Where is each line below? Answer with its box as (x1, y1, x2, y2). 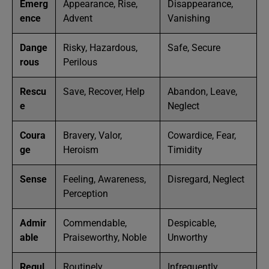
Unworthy (168, 232, 208, 243)
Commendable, (63, 217, 127, 229)
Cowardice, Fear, (168, 130, 236, 141)
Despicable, (168, 217, 216, 229)
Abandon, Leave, (168, 86, 237, 97)
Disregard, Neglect (168, 174, 244, 185)
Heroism (63, 144, 98, 156)
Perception (63, 188, 108, 199)
